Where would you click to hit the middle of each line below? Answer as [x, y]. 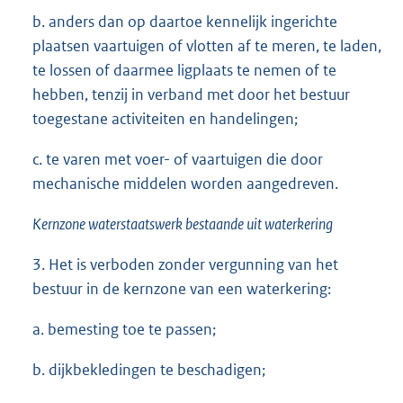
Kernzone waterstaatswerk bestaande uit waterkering [183, 224]
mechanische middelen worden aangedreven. [185, 184]
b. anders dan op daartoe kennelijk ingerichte [185, 22]
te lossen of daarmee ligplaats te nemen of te [184, 71]
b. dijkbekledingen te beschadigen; [149, 370]
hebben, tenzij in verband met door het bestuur [191, 95]
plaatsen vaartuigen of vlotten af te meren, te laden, [207, 46]
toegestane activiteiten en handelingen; [165, 119]
